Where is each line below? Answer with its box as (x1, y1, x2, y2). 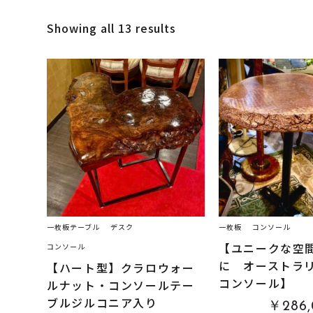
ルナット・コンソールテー (47, 276, 195, 293)
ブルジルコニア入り (47, 293, 158, 311)
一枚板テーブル (47, 221, 101, 232)
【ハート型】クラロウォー (47, 259, 195, 276)
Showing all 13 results (47, 20, 177, 36)
